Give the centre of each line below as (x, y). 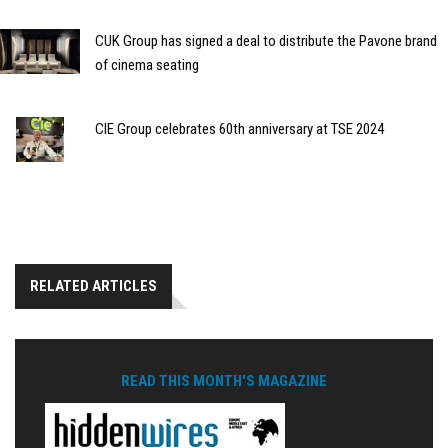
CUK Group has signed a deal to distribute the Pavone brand (266, 41)
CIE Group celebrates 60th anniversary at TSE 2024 (239, 129)
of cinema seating (147, 65)
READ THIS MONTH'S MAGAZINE (224, 381)
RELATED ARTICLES (93, 286)
